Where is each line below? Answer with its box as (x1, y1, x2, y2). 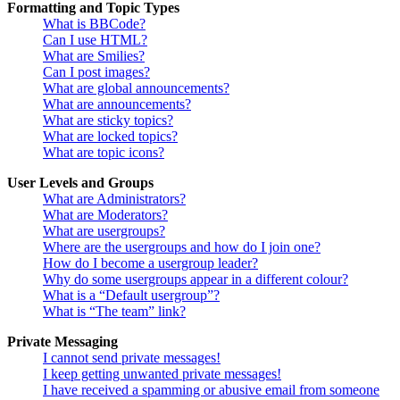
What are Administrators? (43, 191, 186, 207)
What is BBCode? (43, 16, 146, 32)
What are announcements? (43, 96, 191, 112)
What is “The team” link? (43, 304, 186, 320)
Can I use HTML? (43, 32, 147, 48)
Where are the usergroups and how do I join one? (43, 239, 321, 255)
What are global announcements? (43, 80, 229, 96)
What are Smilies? (43, 48, 145, 64)
